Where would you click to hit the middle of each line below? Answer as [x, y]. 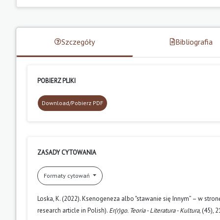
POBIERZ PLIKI [56, 81]
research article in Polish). [73, 210]
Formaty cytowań [68, 175]
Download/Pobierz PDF [72, 103]
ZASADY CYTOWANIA [67, 152]
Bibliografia [194, 41]
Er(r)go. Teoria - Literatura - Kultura [154, 210]
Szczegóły [78, 41]
